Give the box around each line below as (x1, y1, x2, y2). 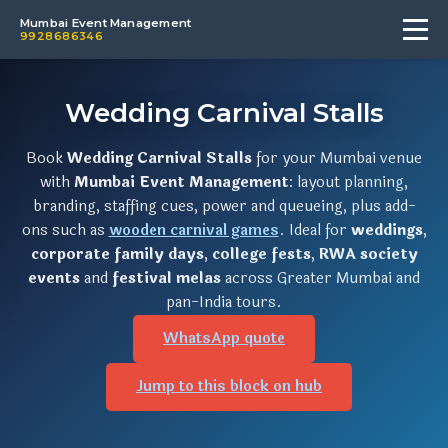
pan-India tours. (166, 291, 282, 314)
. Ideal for (278, 219, 351, 242)
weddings (350, 219, 423, 242)
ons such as (21, 219, 109, 242)
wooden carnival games (108, 219, 279, 242)
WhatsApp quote (163, 327, 285, 350)
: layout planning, (289, 171, 408, 194)
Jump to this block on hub (136, 375, 322, 398)
